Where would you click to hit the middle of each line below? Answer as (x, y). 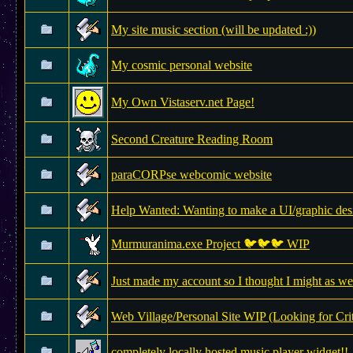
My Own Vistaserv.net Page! (183, 102)
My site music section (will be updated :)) (214, 30)
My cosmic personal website (182, 65)
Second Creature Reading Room (192, 139)
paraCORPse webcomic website (191, 175)
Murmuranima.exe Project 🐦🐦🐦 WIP (210, 244)
